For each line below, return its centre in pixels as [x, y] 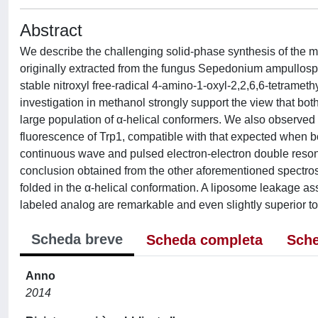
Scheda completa [204, 240]
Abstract [51, 30]
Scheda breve [77, 239]
